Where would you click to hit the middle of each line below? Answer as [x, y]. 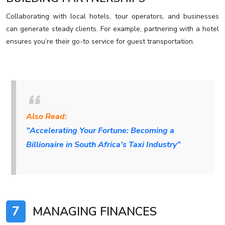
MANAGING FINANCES [93, 212]
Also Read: [46, 117]
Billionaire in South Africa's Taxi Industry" [103, 145]
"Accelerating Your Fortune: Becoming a [100, 131]
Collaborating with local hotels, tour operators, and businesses [113, 17]
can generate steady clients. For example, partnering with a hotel [113, 29]
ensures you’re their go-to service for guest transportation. [100, 42]
